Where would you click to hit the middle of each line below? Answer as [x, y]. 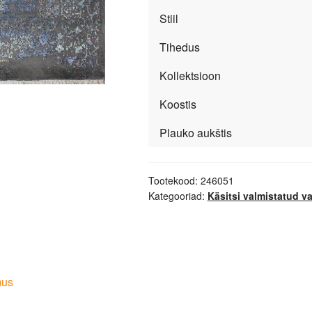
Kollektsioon [190, 75]
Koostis [178, 104]
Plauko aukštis [195, 132]
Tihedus [179, 47]
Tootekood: [174, 181]
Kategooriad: [178, 196]
